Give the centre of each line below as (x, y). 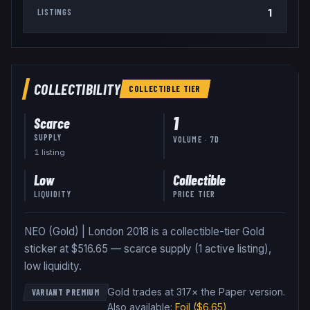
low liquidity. (53, 266)
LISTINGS (55, 12)
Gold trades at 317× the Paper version (195, 292)
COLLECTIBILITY (77, 89)
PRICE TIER (194, 193)
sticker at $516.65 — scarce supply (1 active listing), (147, 249)
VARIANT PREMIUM (65, 292)
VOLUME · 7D (197, 139)
